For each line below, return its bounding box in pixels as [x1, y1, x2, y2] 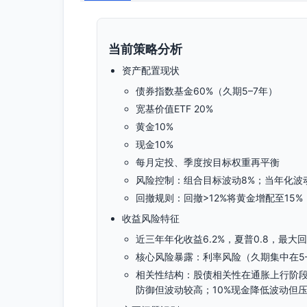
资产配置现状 [122, 64, 180, 76]
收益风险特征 [122, 212, 180, 224]
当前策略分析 [108, 41, 182, 56]
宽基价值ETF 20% [136, 103, 213, 114]
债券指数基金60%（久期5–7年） [136, 85, 278, 97]
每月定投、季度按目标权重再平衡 [136, 156, 280, 168]
